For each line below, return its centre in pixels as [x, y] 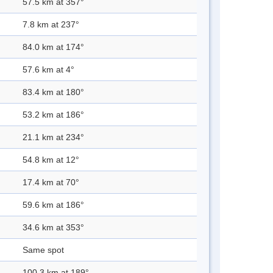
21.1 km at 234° [53, 137]
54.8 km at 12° [51, 160]
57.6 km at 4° [48, 70]
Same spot [43, 250]
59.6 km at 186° [53, 205]
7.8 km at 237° [51, 25]
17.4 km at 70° [51, 183]
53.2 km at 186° [53, 115]
